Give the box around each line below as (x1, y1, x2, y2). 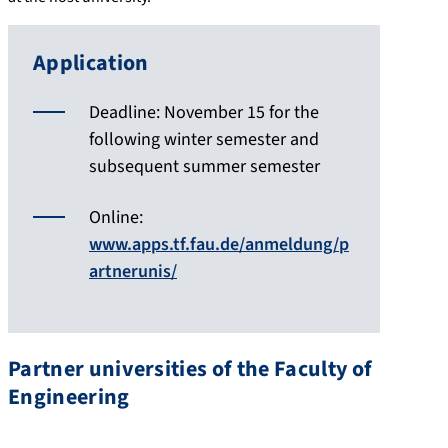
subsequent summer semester (89, 153, 320, 179)
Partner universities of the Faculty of (8, 352, 373, 385)
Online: (89, 204, 143, 230)
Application (33, 46, 149, 79)
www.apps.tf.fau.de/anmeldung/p (89, 231, 349, 257)
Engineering (8, 380, 130, 413)
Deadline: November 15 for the (89, 99, 319, 125)
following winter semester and (89, 126, 319, 152)
